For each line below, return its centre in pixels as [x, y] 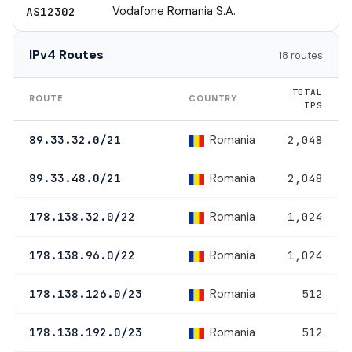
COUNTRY [213, 99]
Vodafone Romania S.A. [174, 11]
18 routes [301, 56]
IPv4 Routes [66, 55]
